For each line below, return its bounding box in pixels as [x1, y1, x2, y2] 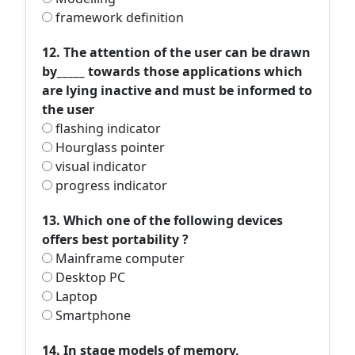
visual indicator [52, 158, 147, 175]
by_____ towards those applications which [42, 63, 303, 80]
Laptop [52, 288, 97, 305]
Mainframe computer [52, 250, 185, 267]
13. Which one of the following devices [42, 212, 283, 229]
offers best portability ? [42, 231, 189, 248]
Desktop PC [52, 269, 125, 286]
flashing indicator [52, 120, 161, 137]
